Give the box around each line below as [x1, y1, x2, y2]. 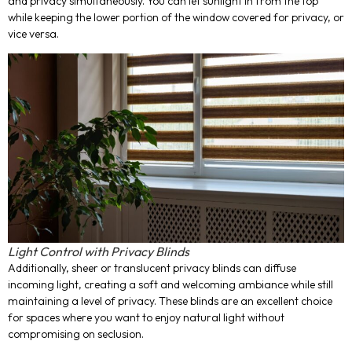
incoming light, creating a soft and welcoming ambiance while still [8, 277, 333, 292]
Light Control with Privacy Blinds [8, 244, 189, 260]
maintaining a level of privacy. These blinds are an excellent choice [8, 294, 332, 309]
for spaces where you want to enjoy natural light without [8, 310, 284, 325]
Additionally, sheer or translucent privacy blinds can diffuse [8, 261, 296, 276]
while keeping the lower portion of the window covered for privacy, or [8, 9, 344, 24]
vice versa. [8, 26, 59, 41]
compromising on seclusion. [8, 327, 144, 342]
